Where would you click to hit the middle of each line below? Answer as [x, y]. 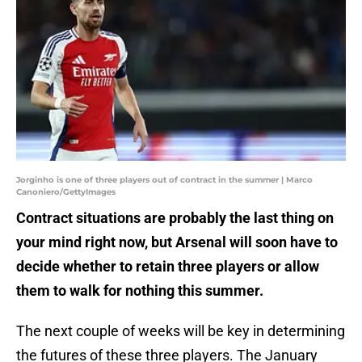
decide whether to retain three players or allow [168, 267]
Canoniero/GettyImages [66, 192]
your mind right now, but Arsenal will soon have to [177, 242]
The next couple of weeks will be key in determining [181, 331]
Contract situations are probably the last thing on [175, 218]
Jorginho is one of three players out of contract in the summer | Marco [164, 180]
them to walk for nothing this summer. [140, 291]
